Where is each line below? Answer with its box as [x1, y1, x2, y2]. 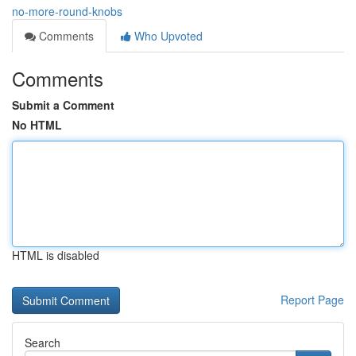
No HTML [12, 117, 62, 133]
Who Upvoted [131, 28, 203, 44]
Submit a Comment [12, 97, 114, 113]
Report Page [281, 292, 344, 308]
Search [25, 335, 60, 350]
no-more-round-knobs [12, 3, 122, 19]
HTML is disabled [12, 247, 99, 263]
